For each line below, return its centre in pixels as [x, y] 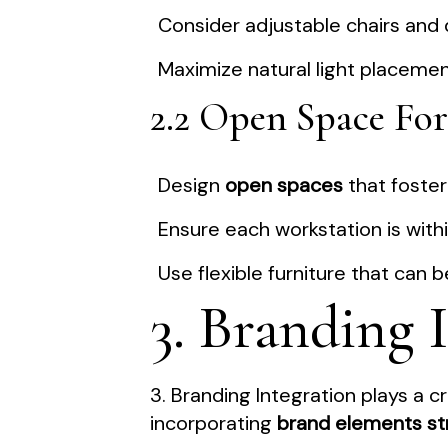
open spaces [284, 185]
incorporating [214, 423]
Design [192, 185]
